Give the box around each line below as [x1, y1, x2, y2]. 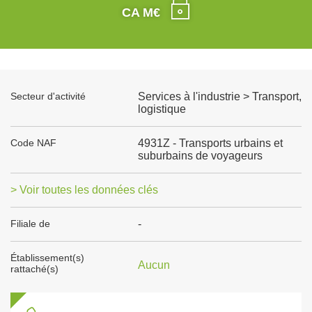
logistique [137, 103, 186, 115]
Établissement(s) [10, 252, 84, 263]
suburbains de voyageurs [137, 150, 263, 162]
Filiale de [10, 218, 50, 229]
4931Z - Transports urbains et [137, 137, 283, 149]
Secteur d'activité [10, 91, 86, 102]
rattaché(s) [10, 263, 58, 274]
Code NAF [10, 137, 56, 148]
